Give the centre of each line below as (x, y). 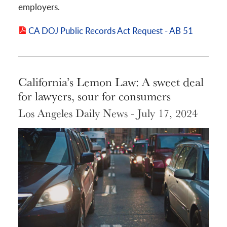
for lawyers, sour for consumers (94, 96)
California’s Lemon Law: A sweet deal (111, 81)
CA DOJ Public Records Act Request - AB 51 (111, 30)
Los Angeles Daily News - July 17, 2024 (108, 113)
